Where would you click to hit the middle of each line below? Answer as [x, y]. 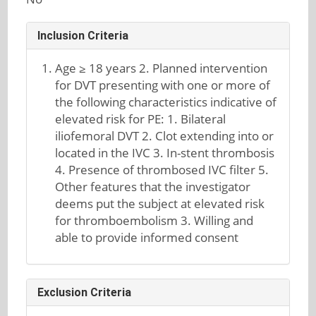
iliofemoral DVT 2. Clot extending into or [165, 136]
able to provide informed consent [147, 237]
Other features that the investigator [153, 187]
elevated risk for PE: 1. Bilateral [141, 119]
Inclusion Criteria [83, 36]
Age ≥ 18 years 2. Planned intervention [162, 68]
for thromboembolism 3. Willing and [154, 220]
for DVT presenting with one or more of [163, 85]
